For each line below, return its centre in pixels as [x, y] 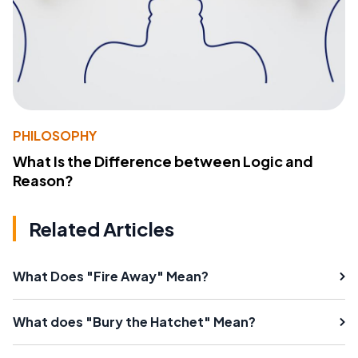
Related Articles [101, 228]
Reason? [43, 180]
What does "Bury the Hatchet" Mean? [134, 321]
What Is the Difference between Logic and [163, 161]
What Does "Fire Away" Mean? [111, 276]
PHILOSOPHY [55, 135]
